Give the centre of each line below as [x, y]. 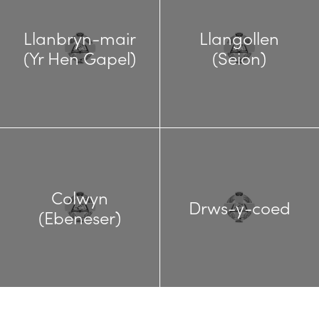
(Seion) [240, 57]
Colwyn [79, 198]
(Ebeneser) [79, 218]
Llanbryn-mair [79, 37]
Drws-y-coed [239, 208]
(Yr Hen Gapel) [79, 57]
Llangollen [240, 37]
